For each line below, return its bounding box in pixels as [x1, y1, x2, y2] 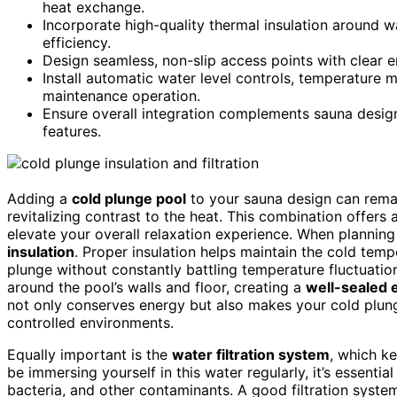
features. [43, 121, 101, 140]
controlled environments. [7, 313, 174, 331]
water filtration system [172, 345, 330, 363]
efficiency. [43, 33, 111, 51]
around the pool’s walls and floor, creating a [7, 277, 306, 296]
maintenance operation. [43, 86, 200, 105]
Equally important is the [7, 345, 172, 363]
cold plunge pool [72, 189, 186, 207]
